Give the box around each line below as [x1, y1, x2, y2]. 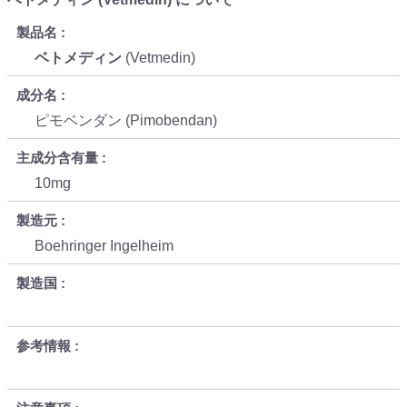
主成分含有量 [16, 149, 98, 165]
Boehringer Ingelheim [35, 237, 174, 253]
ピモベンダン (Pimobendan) [35, 112, 224, 128]
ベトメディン [35, 49, 122, 65]
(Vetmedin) [122, 49, 203, 65]
